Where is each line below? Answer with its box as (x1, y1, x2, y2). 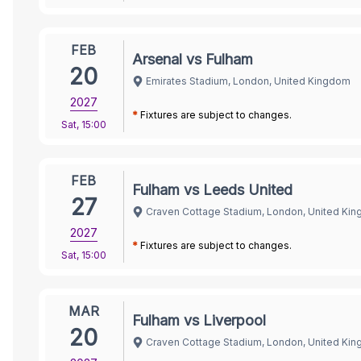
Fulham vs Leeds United (132, 180, 293, 198)
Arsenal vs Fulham (132, 50, 253, 68)
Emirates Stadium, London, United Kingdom (146, 74, 351, 87)
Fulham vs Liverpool (132, 311, 266, 329)
